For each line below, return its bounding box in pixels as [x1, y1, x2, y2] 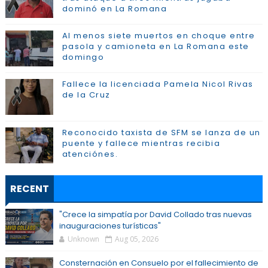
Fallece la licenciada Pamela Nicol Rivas [62, 78, 254, 90]
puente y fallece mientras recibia [62, 138, 221, 149]
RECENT [10, 182, 49, 196]
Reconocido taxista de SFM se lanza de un [62, 127, 261, 138]
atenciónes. [62, 148, 118, 160]
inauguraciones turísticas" [59, 220, 161, 232]
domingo [62, 51, 105, 63]
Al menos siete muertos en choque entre [62, 30, 255, 41]
